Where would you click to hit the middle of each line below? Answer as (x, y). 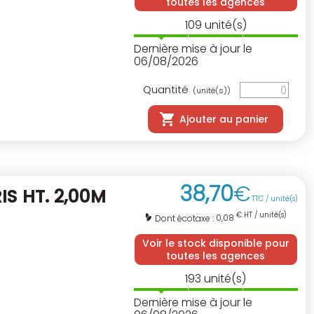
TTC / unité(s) (275, 199)
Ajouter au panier (224, 120)
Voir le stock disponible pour (216, 244)
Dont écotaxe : (186, 219)
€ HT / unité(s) (261, 215)
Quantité (167, 90)
